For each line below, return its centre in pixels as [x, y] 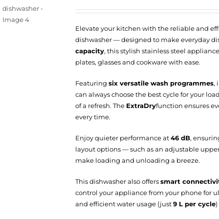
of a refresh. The [101, 106]
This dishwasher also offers [118, 181]
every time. [93, 117]
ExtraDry [141, 106]
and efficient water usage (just [124, 204]
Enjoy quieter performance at [123, 138]
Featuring [92, 83]
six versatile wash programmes [161, 83]
